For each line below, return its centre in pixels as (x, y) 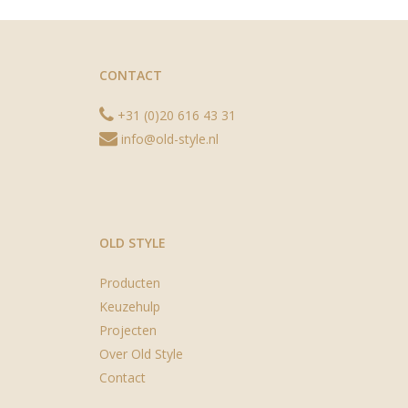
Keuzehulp (130, 306)
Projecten (128, 330)
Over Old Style (141, 353)
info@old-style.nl (168, 138)
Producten (130, 282)
